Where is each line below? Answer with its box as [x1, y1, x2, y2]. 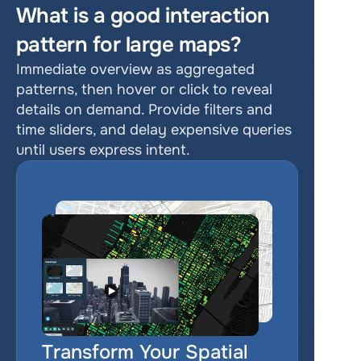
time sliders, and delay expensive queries [16, 121, 292, 139]
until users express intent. [16, 141, 190, 159]
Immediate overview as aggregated [16, 60, 255, 78]
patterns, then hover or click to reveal [16, 81, 272, 98]
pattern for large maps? [16, 31, 242, 58]
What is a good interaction [16, 2, 270, 29]
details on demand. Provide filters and [16, 101, 272, 118]
